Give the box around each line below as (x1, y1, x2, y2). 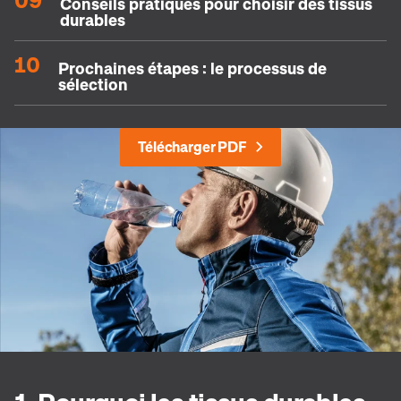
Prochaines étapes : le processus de (58, 57, 327, 78)
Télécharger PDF (138, 137, 247, 156)
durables (60, 9, 125, 30)
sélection (58, 73, 128, 94)
